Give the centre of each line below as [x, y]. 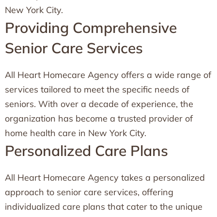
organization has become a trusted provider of [99, 118]
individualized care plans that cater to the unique [104, 207]
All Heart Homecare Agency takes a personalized [105, 178]
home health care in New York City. [76, 133]
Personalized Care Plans [86, 151]
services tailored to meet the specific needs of [97, 89]
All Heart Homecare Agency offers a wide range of [108, 75]
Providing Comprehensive [91, 28]
